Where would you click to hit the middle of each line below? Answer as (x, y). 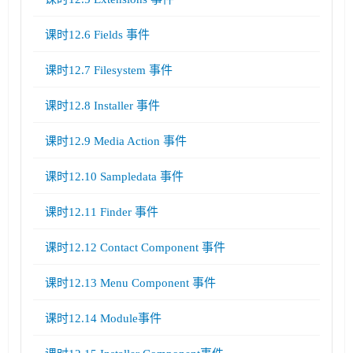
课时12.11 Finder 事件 (102, 212)
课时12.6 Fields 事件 (97, 34)
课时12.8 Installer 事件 (102, 105)
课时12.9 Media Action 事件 (116, 141)
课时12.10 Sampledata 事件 (114, 176)
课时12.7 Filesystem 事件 (109, 70)
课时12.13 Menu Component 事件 (130, 282)
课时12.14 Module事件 (103, 318)
